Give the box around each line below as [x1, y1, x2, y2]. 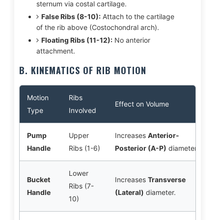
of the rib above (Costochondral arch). [36, 23, 159, 31]
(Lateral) [114, 188, 144, 196]
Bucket [27, 175, 50, 184]
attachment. [36, 47, 75, 55]
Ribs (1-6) [68, 144, 100, 152]
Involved [68, 106, 96, 114]
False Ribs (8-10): [41, 12, 101, 21]
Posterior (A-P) [114, 144, 166, 152]
